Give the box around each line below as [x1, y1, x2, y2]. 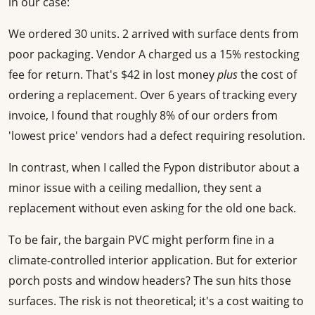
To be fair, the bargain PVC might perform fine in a [8, 232, 274, 248]
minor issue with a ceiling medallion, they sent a [8, 180, 262, 196]
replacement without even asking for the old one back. [8, 200, 296, 217]
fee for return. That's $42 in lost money [8, 67, 217, 83]
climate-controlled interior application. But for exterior [8, 252, 297, 269]
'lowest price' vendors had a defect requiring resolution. [8, 128, 305, 144]
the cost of [238, 67, 297, 83]
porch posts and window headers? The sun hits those [8, 273, 291, 289]
